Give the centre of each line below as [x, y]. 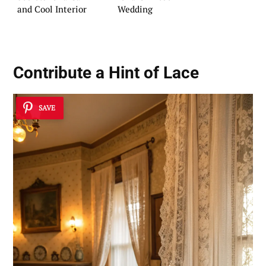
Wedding [135, 9]
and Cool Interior [52, 9]
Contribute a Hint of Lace [106, 72]
